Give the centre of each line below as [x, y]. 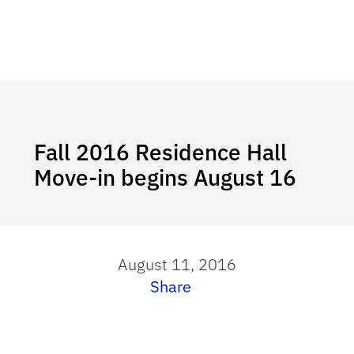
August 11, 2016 [177, 264]
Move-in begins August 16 [166, 177]
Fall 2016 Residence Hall [161, 152]
